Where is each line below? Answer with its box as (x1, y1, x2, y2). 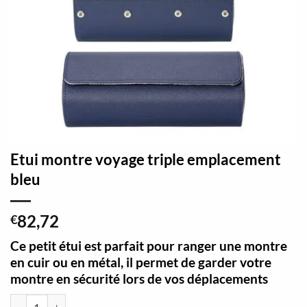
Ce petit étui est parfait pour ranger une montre (10, 238, 287, 254)
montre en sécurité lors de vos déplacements (10, 271, 268, 287)
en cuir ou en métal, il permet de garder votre (10, 254, 271, 271)
